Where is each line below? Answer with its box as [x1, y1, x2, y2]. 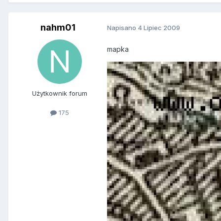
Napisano [107, 24, 138, 32]
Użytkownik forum [32, 89, 87, 97]
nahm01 [40, 22, 75, 33]
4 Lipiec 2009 [138, 24, 180, 32]
